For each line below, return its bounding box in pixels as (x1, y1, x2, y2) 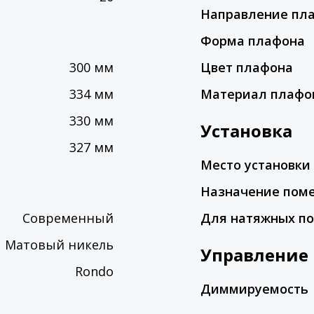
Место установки (200, 156, 311, 173)
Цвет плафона (200, 59, 294, 76)
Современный (22, 210, 114, 226)
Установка (200, 119, 293, 142)
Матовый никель (4, 236, 114, 253)
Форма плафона (200, 32, 306, 49)
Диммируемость (200, 280, 309, 297)
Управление (200, 243, 309, 266)
